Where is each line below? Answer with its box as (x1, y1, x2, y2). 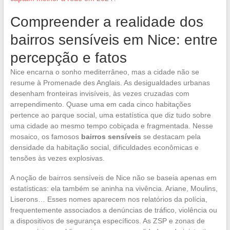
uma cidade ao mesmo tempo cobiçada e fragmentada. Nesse (10, 121, 213, 130)
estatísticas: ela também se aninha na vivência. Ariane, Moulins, (10, 184, 218, 193)
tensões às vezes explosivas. (10, 154, 105, 162)
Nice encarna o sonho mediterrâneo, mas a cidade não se (10, 67, 199, 76)
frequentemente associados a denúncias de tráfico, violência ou (10, 205, 217, 214)
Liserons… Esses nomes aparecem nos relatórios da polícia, (10, 195, 207, 203)
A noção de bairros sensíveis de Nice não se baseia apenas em (10, 173, 217, 182)
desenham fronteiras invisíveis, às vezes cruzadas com (10, 89, 189, 98)
